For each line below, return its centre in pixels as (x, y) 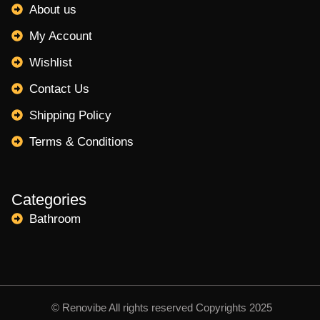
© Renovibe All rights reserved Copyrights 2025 (160, 307)
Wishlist (51, 62)
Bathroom (55, 219)
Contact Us (59, 89)
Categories (49, 199)
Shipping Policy (70, 115)
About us (53, 9)
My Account (61, 36)
